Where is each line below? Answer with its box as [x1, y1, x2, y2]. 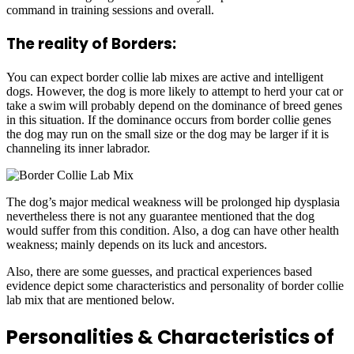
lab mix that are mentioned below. [6, 292, 175, 307]
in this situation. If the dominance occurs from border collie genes [6, 112, 331, 126]
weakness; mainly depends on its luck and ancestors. [6, 237, 267, 251]
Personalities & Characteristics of [6, 323, 334, 350]
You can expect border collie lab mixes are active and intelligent [6, 70, 323, 84]
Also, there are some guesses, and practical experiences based [6, 264, 312, 278]
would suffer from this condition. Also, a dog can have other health [6, 223, 339, 237]
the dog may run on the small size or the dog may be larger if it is [6, 126, 329, 141]
